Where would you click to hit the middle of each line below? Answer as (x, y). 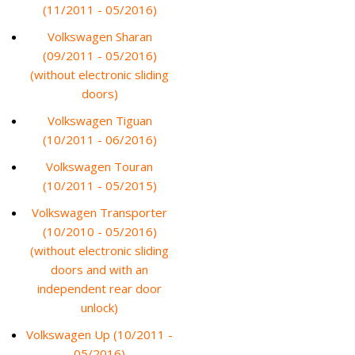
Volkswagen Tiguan (99, 120)
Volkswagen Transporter (99, 212)
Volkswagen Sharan (99, 36)
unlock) (99, 307)
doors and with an (99, 269)
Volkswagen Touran (99, 166)
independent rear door (99, 288)
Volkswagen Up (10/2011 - (99, 334)
